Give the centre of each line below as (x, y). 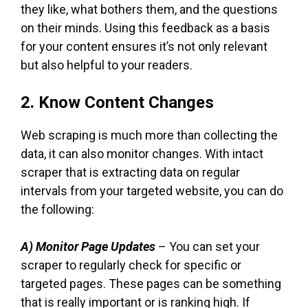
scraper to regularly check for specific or (131, 265)
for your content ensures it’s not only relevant (144, 46)
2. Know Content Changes (117, 102)
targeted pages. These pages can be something (151, 283)
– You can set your (208, 246)
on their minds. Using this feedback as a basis (145, 27)
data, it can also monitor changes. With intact (142, 153)
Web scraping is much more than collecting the (149, 135)
